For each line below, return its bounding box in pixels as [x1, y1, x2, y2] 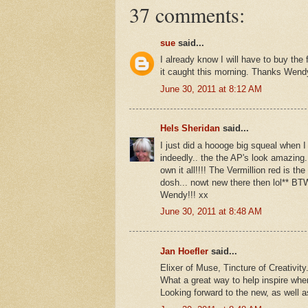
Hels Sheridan [160, 123, 220, 134]
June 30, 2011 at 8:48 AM [160, 206, 262, 217]
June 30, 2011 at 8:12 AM [160, 83, 262, 94]
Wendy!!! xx [160, 189, 208, 200]
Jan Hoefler [160, 245, 208, 256]
